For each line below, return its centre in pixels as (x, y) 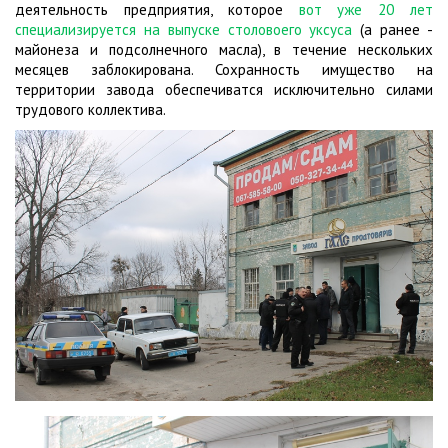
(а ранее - (393, 30)
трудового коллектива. (92, 110)
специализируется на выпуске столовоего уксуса (184, 30)
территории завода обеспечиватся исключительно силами (224, 90)
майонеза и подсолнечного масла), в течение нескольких (224, 50)
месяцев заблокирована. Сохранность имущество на (224, 70)
